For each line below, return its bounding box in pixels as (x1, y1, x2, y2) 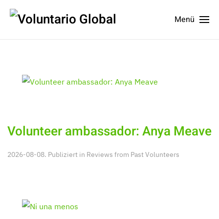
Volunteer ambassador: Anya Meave (7, 122, 212, 141)
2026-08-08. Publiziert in (7, 150, 87, 159)
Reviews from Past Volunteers (87, 150, 179, 159)
